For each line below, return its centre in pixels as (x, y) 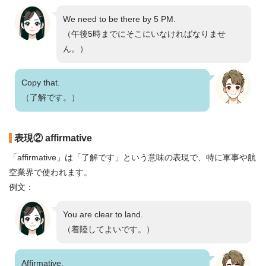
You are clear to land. (103, 214)
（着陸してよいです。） (109, 229)
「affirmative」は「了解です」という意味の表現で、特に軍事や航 (132, 157)
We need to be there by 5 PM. (119, 19)
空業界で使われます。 (50, 172)
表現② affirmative (53, 138)
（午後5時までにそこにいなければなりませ (144, 34)
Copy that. (41, 83)
